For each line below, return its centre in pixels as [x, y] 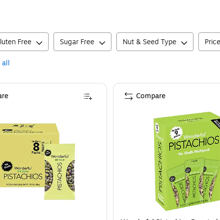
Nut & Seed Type [150, 42]
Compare [151, 96]
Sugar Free [77, 42]
